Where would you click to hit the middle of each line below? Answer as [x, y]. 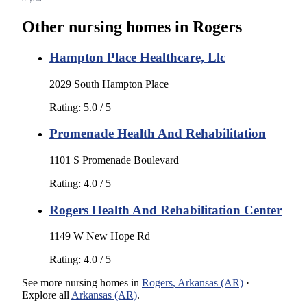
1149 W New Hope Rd [100, 236]
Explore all [46, 295]
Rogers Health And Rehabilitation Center [165, 210]
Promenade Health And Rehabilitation [158, 134]
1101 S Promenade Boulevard [114, 160]
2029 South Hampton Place [109, 84]
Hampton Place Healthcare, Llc [137, 57]
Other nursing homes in [107, 26]
